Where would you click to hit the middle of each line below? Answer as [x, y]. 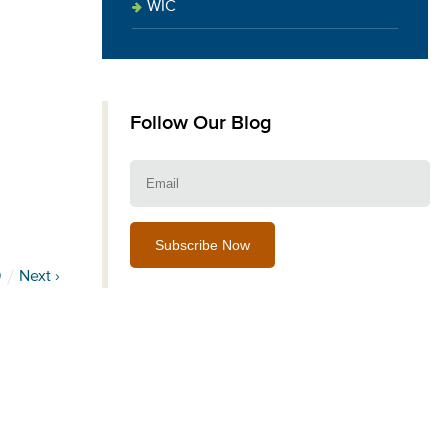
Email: [150, 167]
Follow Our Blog [201, 123]
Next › [39, 277]
